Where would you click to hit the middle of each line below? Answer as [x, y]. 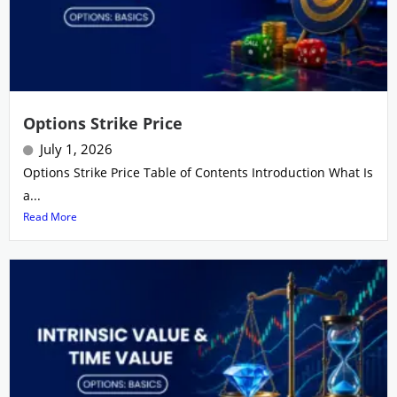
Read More [50, 216]
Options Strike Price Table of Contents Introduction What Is [198, 172]
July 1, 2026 [76, 148]
